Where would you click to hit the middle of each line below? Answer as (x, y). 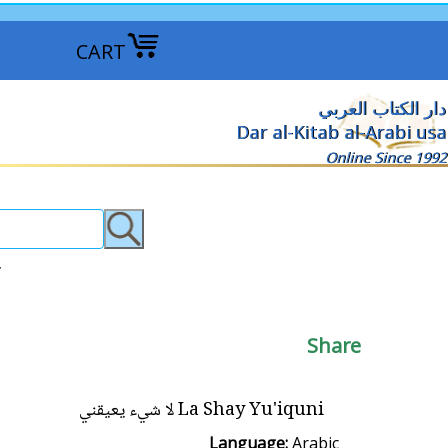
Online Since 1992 (385, 157)
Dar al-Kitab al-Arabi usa (341, 132)
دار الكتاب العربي (382, 108)
